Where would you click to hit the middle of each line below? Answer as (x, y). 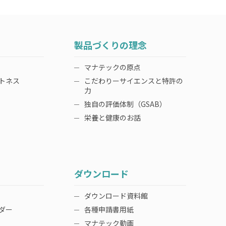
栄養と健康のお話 (112, 118)
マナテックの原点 (112, 67)
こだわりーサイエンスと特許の (134, 81)
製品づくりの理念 (110, 45)
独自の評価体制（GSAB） (125, 104)
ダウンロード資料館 (116, 196)
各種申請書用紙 (109, 209)
